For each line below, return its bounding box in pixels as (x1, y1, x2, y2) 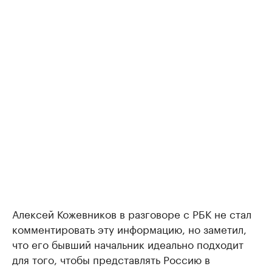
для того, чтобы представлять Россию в (12, 250, 210, 267)
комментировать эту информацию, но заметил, (12, 220, 246, 236)
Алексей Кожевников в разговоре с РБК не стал (12, 205, 251, 221)
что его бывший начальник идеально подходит (12, 235, 243, 251)
